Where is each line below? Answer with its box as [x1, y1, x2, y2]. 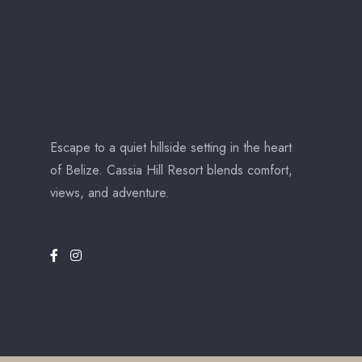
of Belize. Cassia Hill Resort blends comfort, [50, 160, 293, 179]
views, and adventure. [50, 183, 170, 202]
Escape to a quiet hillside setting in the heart [50, 137, 292, 157]
